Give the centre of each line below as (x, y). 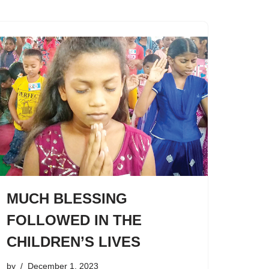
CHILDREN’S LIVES (74, 241)
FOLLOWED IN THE (74, 220)
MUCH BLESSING (67, 198)
